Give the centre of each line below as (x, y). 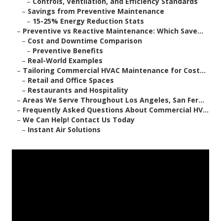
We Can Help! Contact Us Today (79, 120)
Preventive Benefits (68, 51)
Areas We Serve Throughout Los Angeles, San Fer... (113, 100)
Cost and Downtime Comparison (85, 41)
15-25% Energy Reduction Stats (88, 21)
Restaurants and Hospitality (78, 90)
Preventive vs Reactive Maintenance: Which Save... (113, 31)
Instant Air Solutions (64, 130)
